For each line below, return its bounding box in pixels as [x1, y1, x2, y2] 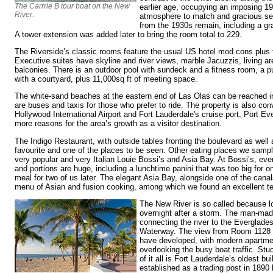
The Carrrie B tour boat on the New [15, 2, 130, 11]
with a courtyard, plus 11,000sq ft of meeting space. [15, 74, 197, 84]
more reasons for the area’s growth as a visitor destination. [15, 119, 222, 129]
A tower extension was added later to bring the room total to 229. [15, 29, 242, 39]
